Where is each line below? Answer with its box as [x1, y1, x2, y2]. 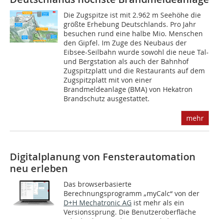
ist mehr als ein [131, 198, 185, 208]
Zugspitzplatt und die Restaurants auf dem [64, 66, 205, 76]
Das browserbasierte [64, 179, 132, 189]
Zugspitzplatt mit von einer [64, 75, 153, 85]
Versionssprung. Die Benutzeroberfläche [64, 207, 197, 217]
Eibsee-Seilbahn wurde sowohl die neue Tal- [64, 47, 209, 57]
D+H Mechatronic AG [64, 198, 132, 208]
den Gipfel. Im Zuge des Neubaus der [64, 38, 187, 48]
